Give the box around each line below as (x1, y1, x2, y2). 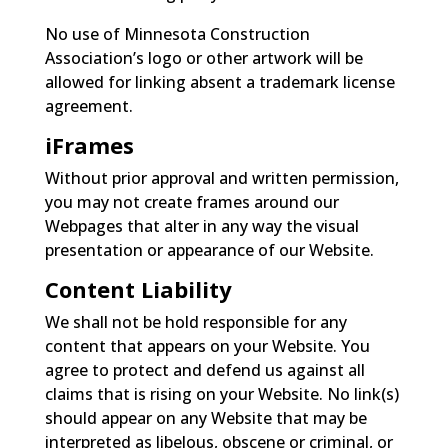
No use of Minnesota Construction (44, 22, 310, 45)
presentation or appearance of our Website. (44, 238, 374, 261)
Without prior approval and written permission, (44, 166, 399, 189)
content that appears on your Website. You (44, 334, 370, 357)
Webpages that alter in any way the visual (44, 214, 359, 237)
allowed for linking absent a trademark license (44, 70, 395, 93)
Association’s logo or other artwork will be (44, 46, 363, 69)
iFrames (44, 129, 134, 160)
